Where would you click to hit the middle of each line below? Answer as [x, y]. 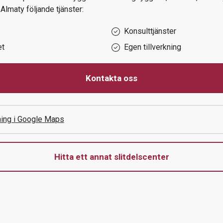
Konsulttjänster [150, 31]
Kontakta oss [111, 78]
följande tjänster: [54, 9]
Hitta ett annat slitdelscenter [111, 157]
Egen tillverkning [153, 47]
